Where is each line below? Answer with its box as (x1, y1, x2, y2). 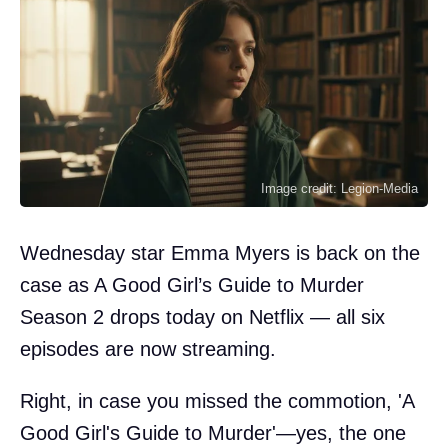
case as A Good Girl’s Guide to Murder (20, 273, 364, 296)
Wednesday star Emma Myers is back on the (20, 241, 420, 264)
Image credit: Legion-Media (261, 180, 418, 196)
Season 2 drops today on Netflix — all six (20, 305, 385, 328)
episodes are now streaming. (20, 337, 276, 360)
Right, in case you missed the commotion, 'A (20, 389, 414, 412)
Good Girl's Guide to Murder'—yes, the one (20, 421, 406, 444)
